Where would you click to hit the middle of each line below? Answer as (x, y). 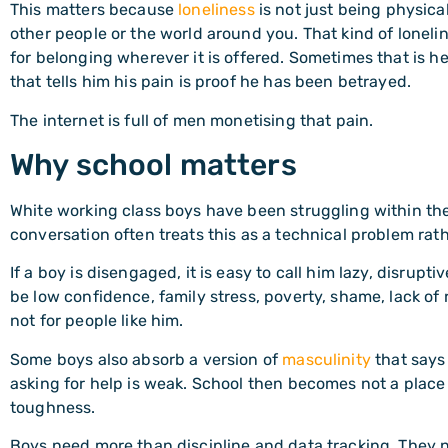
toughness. (53, 407)
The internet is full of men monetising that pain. (192, 120)
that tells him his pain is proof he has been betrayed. (211, 82)
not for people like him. (97, 321)
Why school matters (153, 165)
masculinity (326, 359)
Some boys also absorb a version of (146, 359)
